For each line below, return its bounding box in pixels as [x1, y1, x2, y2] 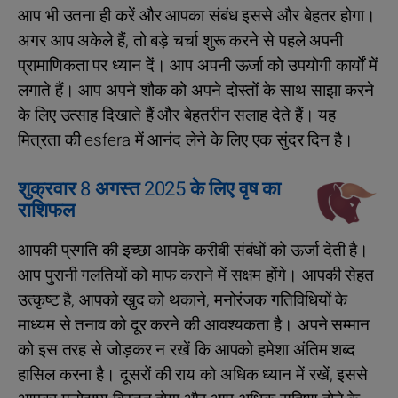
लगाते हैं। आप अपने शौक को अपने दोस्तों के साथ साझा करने [18, 78, 375, 104]
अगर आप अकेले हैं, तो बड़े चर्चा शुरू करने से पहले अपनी [18, 28, 344, 54]
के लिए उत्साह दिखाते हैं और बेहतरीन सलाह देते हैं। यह [18, 103, 337, 129]
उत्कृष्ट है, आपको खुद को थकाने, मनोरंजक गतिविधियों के [18, 288, 348, 314]
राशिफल [18, 196, 75, 226]
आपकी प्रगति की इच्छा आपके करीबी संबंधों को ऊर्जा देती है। [18, 238, 370, 264]
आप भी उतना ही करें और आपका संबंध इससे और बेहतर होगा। [18, 4, 376, 29]
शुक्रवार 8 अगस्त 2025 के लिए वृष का [18, 175, 282, 204]
